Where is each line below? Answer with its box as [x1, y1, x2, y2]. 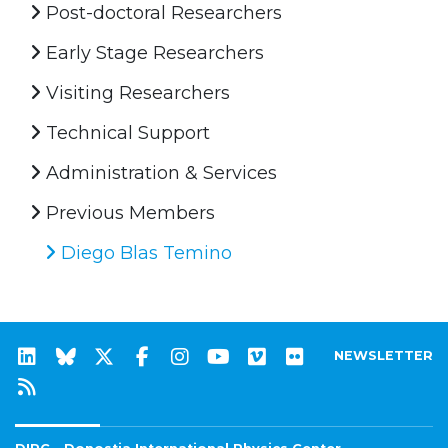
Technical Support [41, 121, 210, 144]
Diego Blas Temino [56, 241, 232, 264]
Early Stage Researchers [41, 41, 264, 64]
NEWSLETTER [334, 347, 433, 363]
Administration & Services [41, 161, 277, 184]
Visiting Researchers [41, 81, 230, 104]
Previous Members [41, 201, 215, 224]
